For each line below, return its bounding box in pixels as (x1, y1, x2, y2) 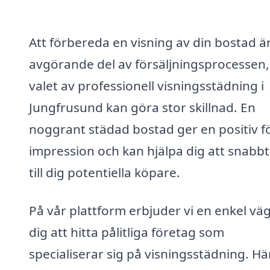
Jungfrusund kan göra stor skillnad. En (29, 98, 256, 116)
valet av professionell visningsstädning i (29, 77, 264, 94)
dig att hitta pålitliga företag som (29, 224, 224, 241)
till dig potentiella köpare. (29, 163, 180, 181)
